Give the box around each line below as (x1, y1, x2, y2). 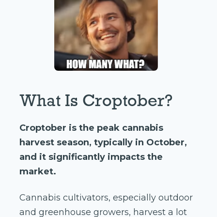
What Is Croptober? (19, 90, 172, 111)
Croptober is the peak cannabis (19, 123, 163, 134)
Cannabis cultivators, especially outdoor (19, 192, 193, 203)
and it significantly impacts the (19, 152, 163, 163)
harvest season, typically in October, (19, 137, 187, 148)
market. (19, 166, 56, 177)
